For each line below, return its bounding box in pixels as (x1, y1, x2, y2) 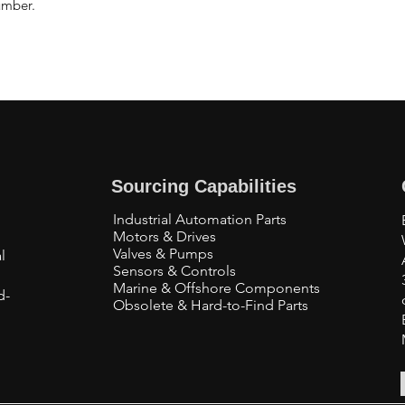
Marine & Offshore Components (113, 279, 320, 297)
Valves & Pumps (113, 245, 213, 262)
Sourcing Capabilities (111, 176, 297, 196)
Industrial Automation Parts (113, 211, 287, 228)
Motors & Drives (113, 228, 216, 245)
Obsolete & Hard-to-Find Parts (113, 297, 308, 314)
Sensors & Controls (113, 262, 236, 279)
